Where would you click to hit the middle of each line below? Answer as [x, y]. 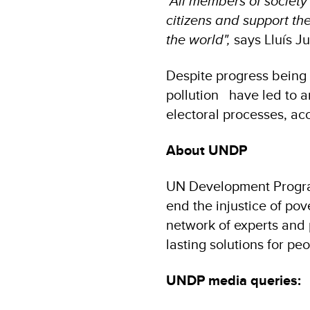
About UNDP [207, 150]
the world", [200, 39]
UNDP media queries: [234, 280]
